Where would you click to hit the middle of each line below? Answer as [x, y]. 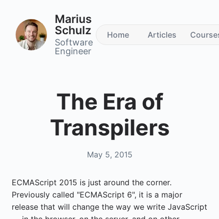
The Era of [109, 102]
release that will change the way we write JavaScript [109, 207]
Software [74, 42]
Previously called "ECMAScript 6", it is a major [97, 195]
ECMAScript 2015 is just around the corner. [92, 182]
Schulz [73, 30]
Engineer [73, 51]
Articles [162, 35]
